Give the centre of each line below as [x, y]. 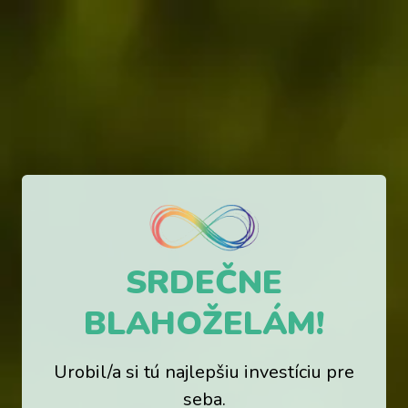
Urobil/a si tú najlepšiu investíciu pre [204, 372]
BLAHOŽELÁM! [204, 324]
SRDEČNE [204, 283]
